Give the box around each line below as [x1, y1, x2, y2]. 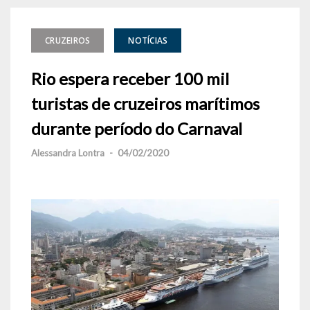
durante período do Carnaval [31, 118, 242, 138]
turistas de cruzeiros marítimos [31, 93, 259, 113]
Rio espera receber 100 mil [31, 69, 229, 89]
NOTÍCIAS [128, 35, 168, 46]
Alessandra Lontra [31, 147, 104, 158]
